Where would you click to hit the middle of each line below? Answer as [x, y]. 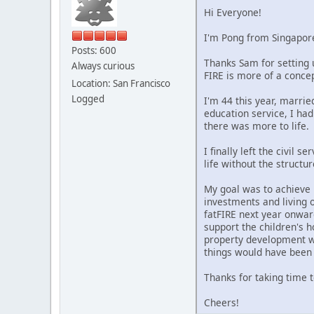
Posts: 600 [94, 50]
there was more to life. [257, 125]
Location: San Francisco [121, 83]
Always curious [103, 66]
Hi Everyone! [233, 12]
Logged [88, 98]
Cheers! [221, 302]
